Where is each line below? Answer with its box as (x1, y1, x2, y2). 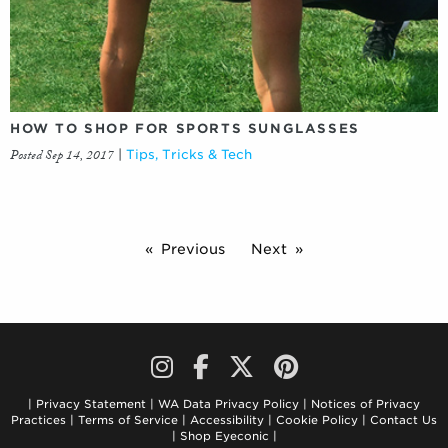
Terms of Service (78, 413, 182, 428)
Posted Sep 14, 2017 (10, 146, 114, 169)
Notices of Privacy (311, 397, 420, 412)
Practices (11, 413, 66, 428)
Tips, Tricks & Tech (126, 147, 252, 163)
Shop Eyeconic (179, 429, 269, 444)
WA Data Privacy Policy (158, 397, 299, 412)
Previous (160, 241, 225, 258)
